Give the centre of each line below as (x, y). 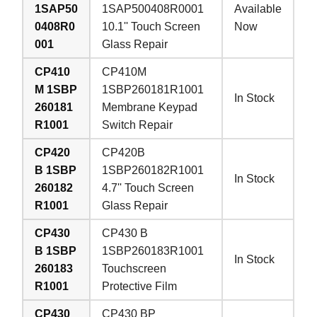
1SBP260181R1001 (153, 89)
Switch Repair (138, 125)
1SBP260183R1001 (153, 250)
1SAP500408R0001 (153, 8)
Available (258, 8)
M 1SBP (56, 89)
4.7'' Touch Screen (148, 188)
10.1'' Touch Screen (151, 26)
